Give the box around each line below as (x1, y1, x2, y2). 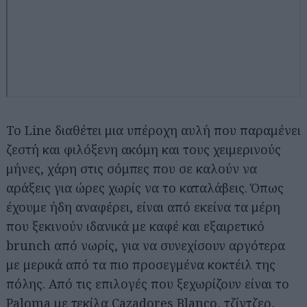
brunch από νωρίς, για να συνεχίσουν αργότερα (6, 237, 285, 254)
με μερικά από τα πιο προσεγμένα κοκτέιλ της (6, 256, 275, 273)
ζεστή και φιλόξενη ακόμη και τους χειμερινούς (6, 141, 281, 158)
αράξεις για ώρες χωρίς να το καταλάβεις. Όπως (6, 180, 284, 196)
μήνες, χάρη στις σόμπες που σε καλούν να (6, 160, 257, 177)
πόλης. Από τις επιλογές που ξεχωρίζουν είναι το (6, 275, 289, 292)
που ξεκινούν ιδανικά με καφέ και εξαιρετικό (6, 218, 265, 234)
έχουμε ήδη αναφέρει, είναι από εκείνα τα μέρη (6, 199, 280, 215)
